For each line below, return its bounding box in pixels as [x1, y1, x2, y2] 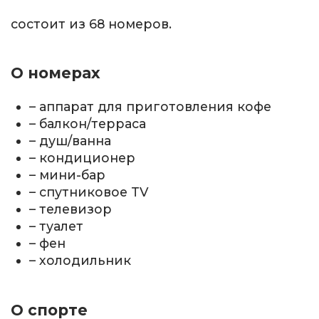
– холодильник [29, 253, 132, 268]
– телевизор [29, 202, 113, 217]
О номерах [11, 64, 100, 83]
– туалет [29, 219, 84, 234]
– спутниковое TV [29, 184, 150, 200]
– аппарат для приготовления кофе [29, 99, 272, 115]
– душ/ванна [29, 133, 112, 149]
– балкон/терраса [29, 116, 147, 132]
